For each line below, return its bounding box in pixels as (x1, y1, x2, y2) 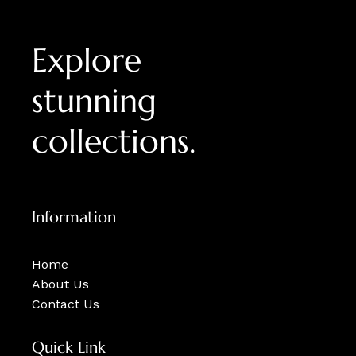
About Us (32, 277, 89, 292)
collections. (32, 120, 195, 161)
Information (32, 207, 116, 228)
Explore (32, 39, 141, 80)
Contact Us (32, 296, 99, 312)
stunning (32, 79, 157, 121)
